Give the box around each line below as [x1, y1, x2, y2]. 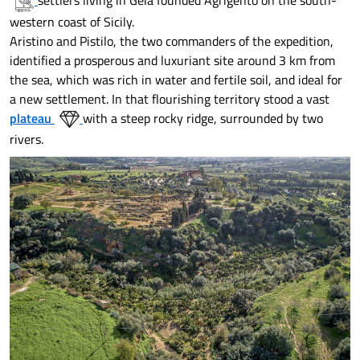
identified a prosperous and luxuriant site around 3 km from [10, 50, 335, 70]
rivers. [10, 129, 43, 149]
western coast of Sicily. [10, 11, 134, 31]
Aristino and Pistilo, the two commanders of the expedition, [10, 31, 333, 51]
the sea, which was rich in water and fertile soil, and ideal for [10, 69, 342, 89]
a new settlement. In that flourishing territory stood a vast [10, 88, 329, 108]
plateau [10, 108, 55, 128]
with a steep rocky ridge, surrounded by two [83, 108, 323, 128]
